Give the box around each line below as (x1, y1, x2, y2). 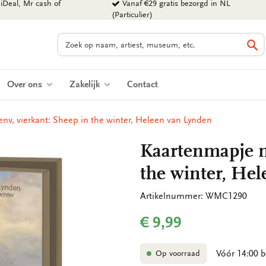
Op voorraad (155, 248, 200, 258)
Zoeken (56, 33, 87, 44)
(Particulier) (112, 10, 153, 20)
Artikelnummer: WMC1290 (140, 191, 247, 201)
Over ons (7, 79, 45, 90)
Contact (127, 79, 158, 90)
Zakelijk (69, 79, 102, 90)
